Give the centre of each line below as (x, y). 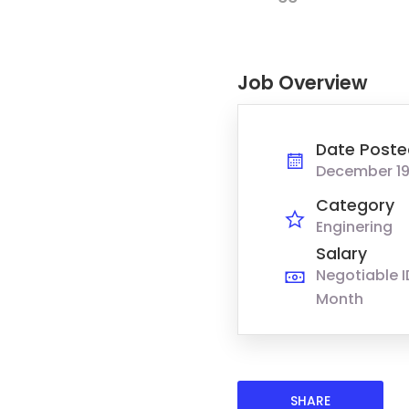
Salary (341, 253)
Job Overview (302, 82)
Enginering (354, 226)
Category (355, 205)
